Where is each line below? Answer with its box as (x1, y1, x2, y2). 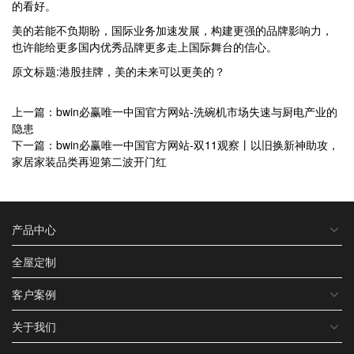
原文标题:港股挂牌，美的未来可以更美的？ (12, 63, 225, 79)
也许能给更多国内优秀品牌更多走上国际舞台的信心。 (12, 39, 277, 55)
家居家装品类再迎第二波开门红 (12, 153, 167, 169)
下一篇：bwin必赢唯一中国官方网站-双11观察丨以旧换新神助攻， (12, 137, 339, 153)
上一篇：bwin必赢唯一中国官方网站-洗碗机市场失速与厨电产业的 (12, 104, 337, 119)
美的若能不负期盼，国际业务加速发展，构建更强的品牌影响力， (12, 22, 333, 38)
